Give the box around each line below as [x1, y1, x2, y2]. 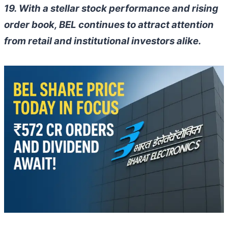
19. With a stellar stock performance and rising [4, 3, 218, 15]
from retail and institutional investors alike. [4, 35, 202, 47]
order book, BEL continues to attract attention [4, 19, 214, 31]
